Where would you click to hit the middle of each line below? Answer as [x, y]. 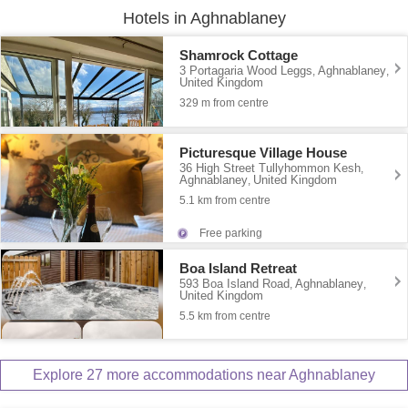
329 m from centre [224, 103]
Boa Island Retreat [239, 269]
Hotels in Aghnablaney [204, 18]
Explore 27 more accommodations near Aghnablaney [204, 375]
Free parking [231, 233]
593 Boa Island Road [235, 284]
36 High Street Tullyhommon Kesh [270, 168]
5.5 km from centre [225, 316]
